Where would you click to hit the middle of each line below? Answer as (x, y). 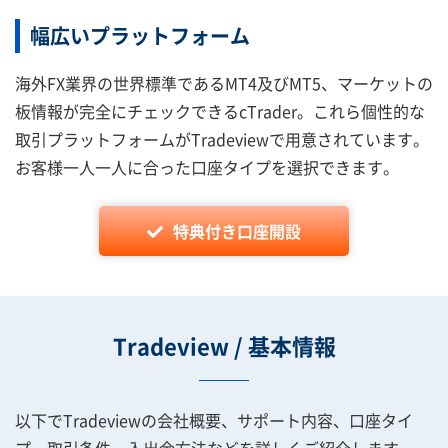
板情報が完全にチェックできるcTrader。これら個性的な (220, 111)
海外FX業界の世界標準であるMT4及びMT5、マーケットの (224, 83)
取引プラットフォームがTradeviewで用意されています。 (222, 139)
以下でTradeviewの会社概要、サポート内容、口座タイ (214, 420)
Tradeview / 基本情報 (224, 345)
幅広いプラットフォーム (140, 35)
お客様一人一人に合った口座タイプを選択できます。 (207, 167)
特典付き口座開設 (237, 231)
